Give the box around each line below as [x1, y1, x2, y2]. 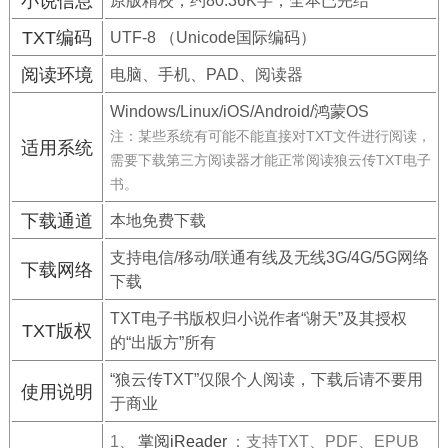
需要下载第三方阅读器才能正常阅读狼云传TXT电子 [109, 152, 431, 168]
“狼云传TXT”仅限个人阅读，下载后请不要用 [109, 371, 423, 388]
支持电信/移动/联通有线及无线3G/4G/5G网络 [109, 249, 429, 266]
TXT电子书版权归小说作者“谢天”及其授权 [109, 310, 407, 327]
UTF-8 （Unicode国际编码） [109, 29, 316, 46]
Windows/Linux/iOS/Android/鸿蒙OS [109, 103, 369, 120]
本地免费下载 [109, 212, 206, 229]
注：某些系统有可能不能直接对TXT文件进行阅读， [109, 128, 431, 144]
